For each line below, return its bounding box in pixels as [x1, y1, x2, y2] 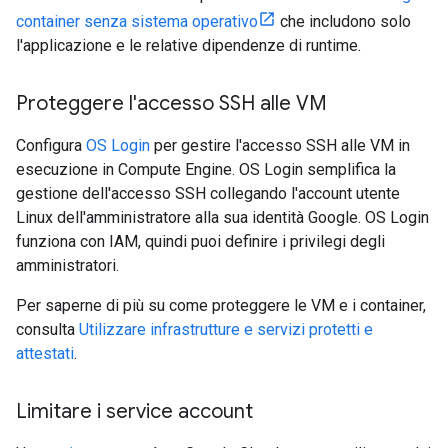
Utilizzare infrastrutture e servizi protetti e [79, 320, 373, 339]
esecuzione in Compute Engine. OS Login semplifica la [16, 160, 396, 179]
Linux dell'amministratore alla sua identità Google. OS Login [16, 208, 429, 227]
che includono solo [276, 12, 411, 31]
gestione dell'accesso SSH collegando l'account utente [16, 184, 400, 203]
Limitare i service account [16, 399, 253, 424]
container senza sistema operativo [16, 12, 258, 31]
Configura [16, 136, 86, 155]
